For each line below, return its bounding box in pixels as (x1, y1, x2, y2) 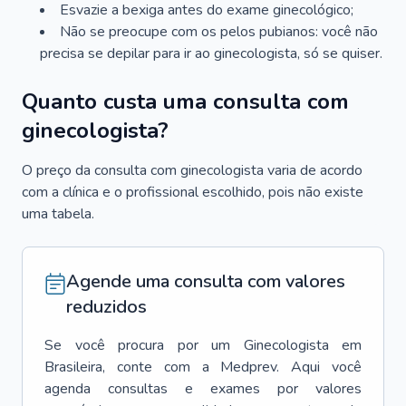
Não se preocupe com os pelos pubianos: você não (60, 22, 378, 42)
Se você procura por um (44, 335, 230, 355)
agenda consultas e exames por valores (44, 379, 362, 399)
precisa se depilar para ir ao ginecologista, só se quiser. (40, 43, 382, 63)
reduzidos (66, 295, 147, 319)
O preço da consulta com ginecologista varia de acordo (22, 160, 362, 180)
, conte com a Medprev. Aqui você (102, 357, 362, 377)
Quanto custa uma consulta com (22, 87, 349, 116)
